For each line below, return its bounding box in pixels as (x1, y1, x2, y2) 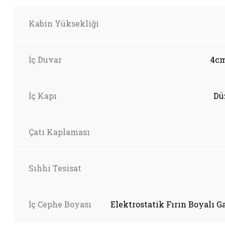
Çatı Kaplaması (29, 126, 90, 137)
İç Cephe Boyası (29, 198, 91, 209)
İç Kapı (29, 90, 57, 101)
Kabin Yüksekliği (29, 18, 99, 29)
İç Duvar (29, 54, 62, 65)
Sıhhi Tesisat (29, 162, 81, 173)
